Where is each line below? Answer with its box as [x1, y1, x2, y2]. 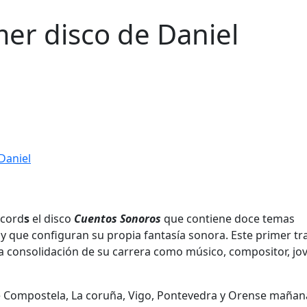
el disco [29, 210, 74, 226]
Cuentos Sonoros [74, 210, 161, 226]
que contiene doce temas [161, 210, 295, 226]
